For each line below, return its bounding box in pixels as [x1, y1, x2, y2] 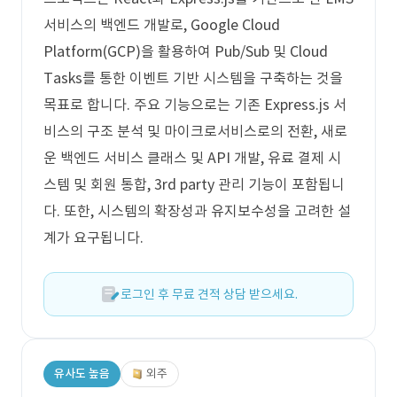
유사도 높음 [54, 366, 110, 381]
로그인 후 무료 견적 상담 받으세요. [121, 286, 298, 302]
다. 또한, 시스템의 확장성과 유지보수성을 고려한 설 [43, 202, 351, 220]
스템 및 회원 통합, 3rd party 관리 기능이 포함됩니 [43, 175, 345, 193]
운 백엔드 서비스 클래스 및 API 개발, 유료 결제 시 [43, 149, 341, 167]
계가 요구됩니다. [43, 229, 144, 246]
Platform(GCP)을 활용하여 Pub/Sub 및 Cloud [43, 43, 328, 60]
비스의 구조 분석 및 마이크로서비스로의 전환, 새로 [43, 122, 347, 140]
